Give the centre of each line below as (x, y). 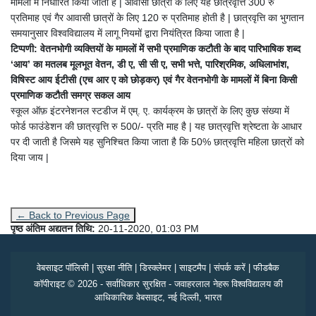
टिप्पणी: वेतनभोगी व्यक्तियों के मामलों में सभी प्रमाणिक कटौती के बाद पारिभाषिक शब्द (156, 48)
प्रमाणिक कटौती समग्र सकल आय (71, 95)
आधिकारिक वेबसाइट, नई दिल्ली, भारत (158, 297)
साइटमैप (193, 267)
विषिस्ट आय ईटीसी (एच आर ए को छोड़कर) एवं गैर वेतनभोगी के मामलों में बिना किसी (154, 79)
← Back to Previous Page (73, 215)
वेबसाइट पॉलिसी (63, 267)
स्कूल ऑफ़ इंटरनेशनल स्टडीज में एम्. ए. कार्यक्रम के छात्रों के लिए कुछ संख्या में (150, 110)
